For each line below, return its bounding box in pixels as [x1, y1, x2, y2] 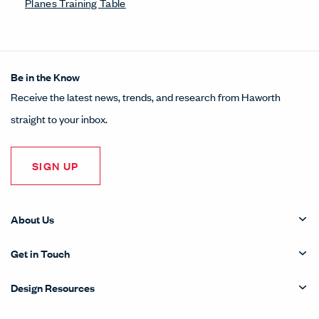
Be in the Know [11, 68, 80, 84]
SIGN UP [32, 157, 79, 173]
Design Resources [11, 279, 95, 295]
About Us [11, 211, 54, 226]
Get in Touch [11, 245, 70, 261]
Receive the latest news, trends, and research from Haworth [11, 88, 281, 104]
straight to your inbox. [11, 110, 108, 126]
